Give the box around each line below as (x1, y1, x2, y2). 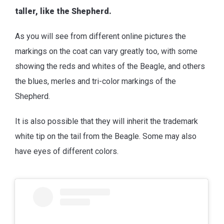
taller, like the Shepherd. (15, 6, 111, 16)
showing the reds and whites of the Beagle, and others (15, 61, 205, 71)
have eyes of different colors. (15, 146, 118, 156)
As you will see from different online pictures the (15, 31, 186, 41)
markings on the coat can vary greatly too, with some (15, 46, 197, 56)
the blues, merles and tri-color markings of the (15, 76, 176, 86)
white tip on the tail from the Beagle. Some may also (15, 131, 196, 141)
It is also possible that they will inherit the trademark (15, 116, 198, 126)
